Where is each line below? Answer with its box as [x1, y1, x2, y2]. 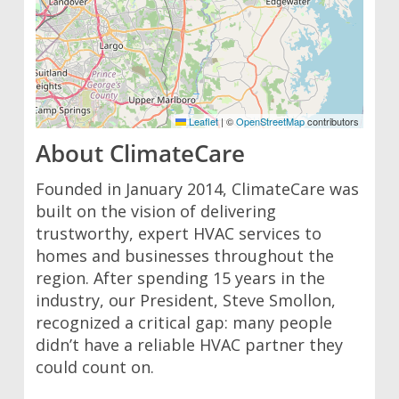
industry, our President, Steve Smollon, [36, 289, 337, 312]
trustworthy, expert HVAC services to [36, 223, 322, 245]
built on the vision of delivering [36, 200, 277, 223]
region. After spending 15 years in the [36, 267, 326, 289]
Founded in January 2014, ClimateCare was [36, 178, 360, 200]
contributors [304, 114, 359, 129]
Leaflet [185, 114, 218, 129]
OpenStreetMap [235, 114, 305, 129]
